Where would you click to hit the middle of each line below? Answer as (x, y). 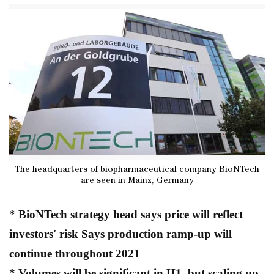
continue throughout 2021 (75, 253)
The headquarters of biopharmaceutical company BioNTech (137, 170)
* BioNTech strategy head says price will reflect (126, 214)
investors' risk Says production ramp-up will (120, 234)
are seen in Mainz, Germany (137, 181)
